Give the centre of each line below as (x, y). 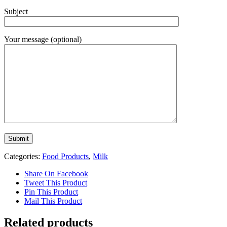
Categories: (23, 156)
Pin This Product (51, 192)
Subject (16, 11)
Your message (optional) (43, 39)
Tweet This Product (56, 182)
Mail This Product (53, 201)
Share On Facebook (56, 173)
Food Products (65, 156)
